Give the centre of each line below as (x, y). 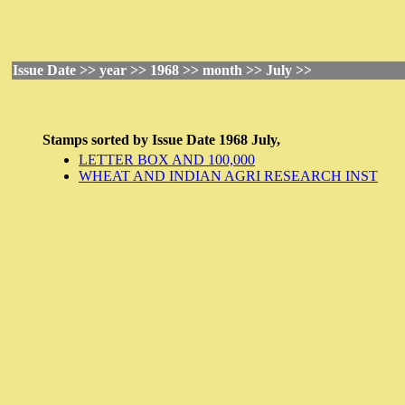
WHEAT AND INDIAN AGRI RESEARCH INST (228, 176)
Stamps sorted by (95, 140)
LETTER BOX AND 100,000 (167, 160)
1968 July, (248, 140)
